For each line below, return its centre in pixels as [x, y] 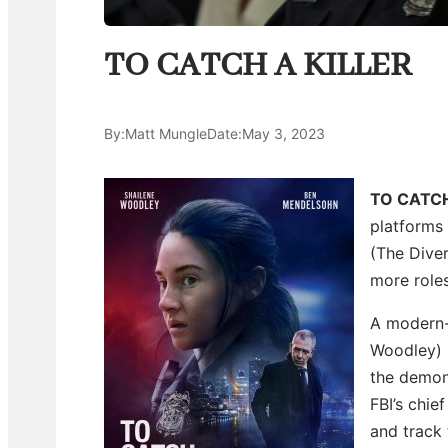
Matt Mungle [166, 133]
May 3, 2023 [283, 133]
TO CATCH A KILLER [258, 66]
